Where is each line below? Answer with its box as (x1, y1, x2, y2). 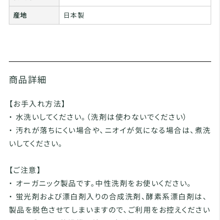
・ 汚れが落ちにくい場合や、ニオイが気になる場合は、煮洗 (8, 125, 211, 135)
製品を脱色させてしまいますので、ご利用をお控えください (8, 204, 211, 215)
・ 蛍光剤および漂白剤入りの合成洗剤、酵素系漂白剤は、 (8, 191, 208, 201)
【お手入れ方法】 (8, 98, 66, 109)
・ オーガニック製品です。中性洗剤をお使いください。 (8, 178, 192, 188)
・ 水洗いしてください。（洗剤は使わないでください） (8, 111, 188, 122)
